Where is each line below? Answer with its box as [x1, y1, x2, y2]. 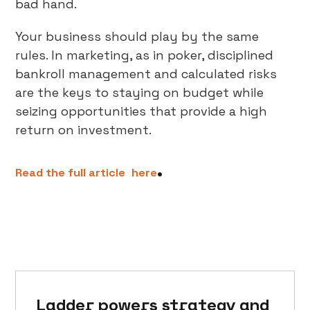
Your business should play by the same [15, 28, 259, 45]
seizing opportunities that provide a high [15, 103, 268, 120]
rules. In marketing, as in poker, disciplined [15, 47, 274, 64]
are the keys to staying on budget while [15, 84, 264, 101]
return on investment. [15, 122, 152, 138]
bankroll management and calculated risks [15, 66, 277, 82]
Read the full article [15, 165, 126, 181]
